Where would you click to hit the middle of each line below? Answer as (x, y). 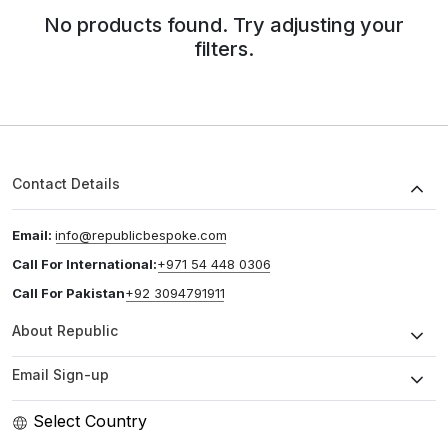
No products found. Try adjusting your (224, 25)
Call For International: (84, 264)
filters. (224, 49)
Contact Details (66, 183)
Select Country (90, 421)
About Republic (65, 330)
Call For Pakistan (68, 293)
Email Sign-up (60, 374)
